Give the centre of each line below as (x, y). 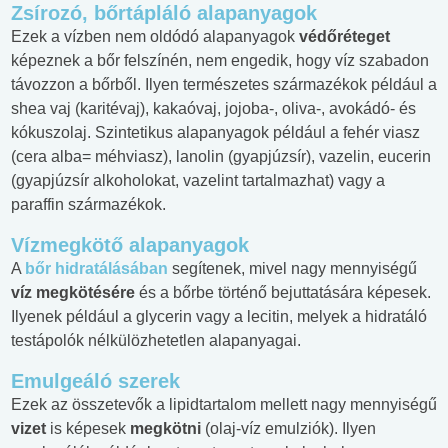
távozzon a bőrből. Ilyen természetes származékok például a (224, 85)
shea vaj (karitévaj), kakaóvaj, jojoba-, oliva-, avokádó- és (213, 109)
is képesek (90, 429)
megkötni (167, 429)
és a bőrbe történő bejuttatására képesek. (283, 293)
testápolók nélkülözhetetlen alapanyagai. (156, 341)
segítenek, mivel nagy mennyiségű (292, 269)
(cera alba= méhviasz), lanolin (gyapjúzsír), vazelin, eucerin (221, 157)
